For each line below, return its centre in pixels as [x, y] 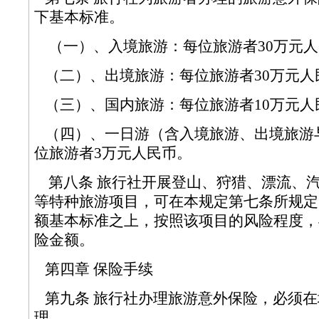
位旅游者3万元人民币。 [130, 153]
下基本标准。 [96, 17]
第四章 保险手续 [110, 269]
